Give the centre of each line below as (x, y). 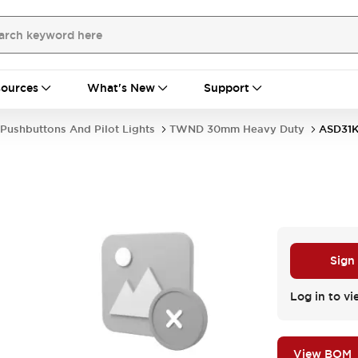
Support (227, 88)
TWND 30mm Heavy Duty (237, 129)
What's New (121, 88)
